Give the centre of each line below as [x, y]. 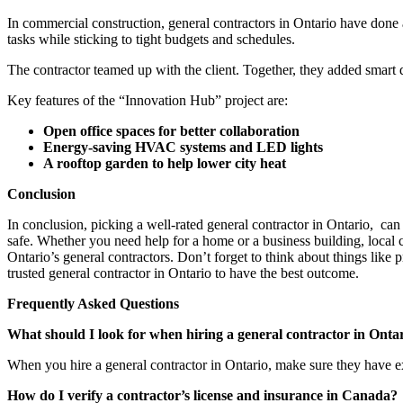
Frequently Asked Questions [93, 303]
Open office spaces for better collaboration [171, 130]
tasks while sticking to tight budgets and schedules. [151, 39]
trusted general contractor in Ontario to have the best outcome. [183, 273]
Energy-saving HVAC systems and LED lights [183, 147]
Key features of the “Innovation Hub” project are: [148, 100]
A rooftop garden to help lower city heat [165, 163]
